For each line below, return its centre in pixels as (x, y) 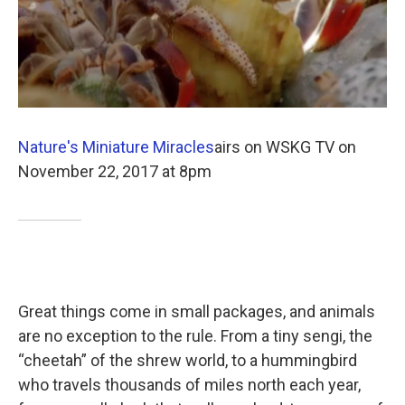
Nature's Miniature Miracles (116, 146)
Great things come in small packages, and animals (197, 311)
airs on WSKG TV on (285, 146)
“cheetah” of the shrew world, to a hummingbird (188, 360)
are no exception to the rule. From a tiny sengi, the (195, 335)
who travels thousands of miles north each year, (189, 384)
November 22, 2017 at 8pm (115, 171)
